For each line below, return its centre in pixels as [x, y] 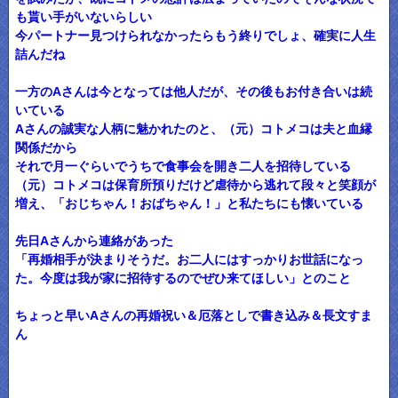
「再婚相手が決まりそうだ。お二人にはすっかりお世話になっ [189, 259]
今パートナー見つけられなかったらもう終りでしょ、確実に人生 [195, 36]
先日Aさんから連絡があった [94, 241]
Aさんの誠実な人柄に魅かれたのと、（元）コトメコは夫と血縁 [193, 129]
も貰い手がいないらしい [83, 17]
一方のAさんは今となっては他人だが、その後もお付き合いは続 [193, 92]
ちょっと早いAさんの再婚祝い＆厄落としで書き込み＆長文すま [193, 315]
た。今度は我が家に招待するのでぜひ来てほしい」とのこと [183, 278]
